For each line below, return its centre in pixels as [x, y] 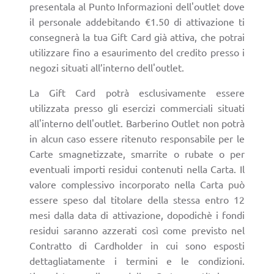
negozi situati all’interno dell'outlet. [107, 67]
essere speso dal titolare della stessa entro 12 [137, 199]
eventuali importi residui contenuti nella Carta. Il [137, 168]
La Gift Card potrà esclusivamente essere [137, 92]
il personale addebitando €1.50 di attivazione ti [137, 21]
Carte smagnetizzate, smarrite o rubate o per [137, 153]
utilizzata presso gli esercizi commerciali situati [137, 107]
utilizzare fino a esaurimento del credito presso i [137, 52]
